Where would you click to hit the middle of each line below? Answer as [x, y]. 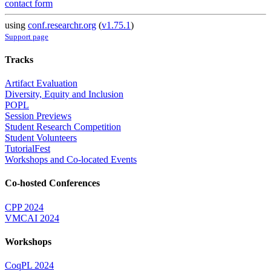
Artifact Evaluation [41, 83]
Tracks [19, 59]
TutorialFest [28, 149]
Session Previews [38, 116]
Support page [27, 36]
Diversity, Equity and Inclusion [64, 94]
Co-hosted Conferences [52, 183]
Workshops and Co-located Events [71, 160]
